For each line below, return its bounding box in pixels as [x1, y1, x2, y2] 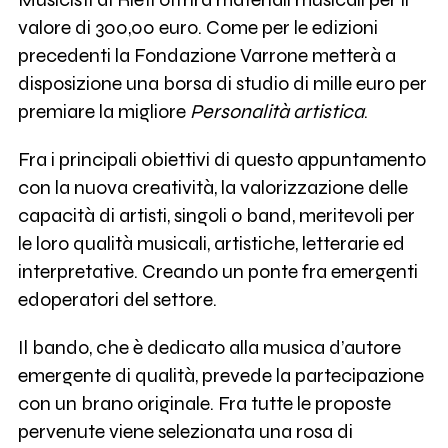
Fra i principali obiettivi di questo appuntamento [17, 147, 426, 171]
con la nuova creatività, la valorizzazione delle [17, 175, 408, 199]
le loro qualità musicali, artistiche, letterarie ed [17, 231, 405, 255]
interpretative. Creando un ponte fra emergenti [17, 259, 418, 283]
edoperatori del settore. [17, 287, 217, 311]
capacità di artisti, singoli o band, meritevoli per [17, 203, 415, 227]
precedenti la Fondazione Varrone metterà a [17, 44, 396, 68]
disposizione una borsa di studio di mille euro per [17, 72, 427, 96]
